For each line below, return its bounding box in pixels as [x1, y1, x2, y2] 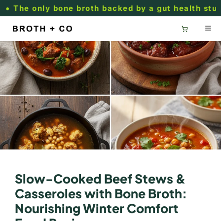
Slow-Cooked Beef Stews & [15, 171, 185, 186]
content [14, 10, 45, 20]
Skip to [14, 1, 42, 11]
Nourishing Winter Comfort [15, 200, 179, 216]
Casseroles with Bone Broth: [15, 185, 187, 201]
